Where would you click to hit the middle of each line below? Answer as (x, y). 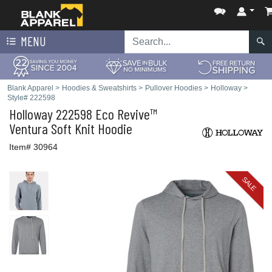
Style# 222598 (31, 98)
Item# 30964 (33, 147)
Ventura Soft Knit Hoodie (71, 128)
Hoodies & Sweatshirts (99, 88)
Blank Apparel (30, 88)
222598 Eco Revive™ (105, 114)
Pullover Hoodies (174, 88)
